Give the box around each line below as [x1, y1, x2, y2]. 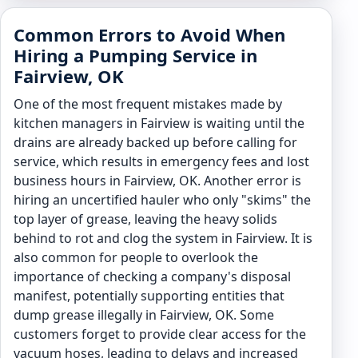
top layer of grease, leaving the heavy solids [14, 210, 277, 228]
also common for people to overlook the [14, 249, 258, 266]
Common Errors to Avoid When [14, 22, 285, 46]
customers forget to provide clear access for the [14, 325, 306, 343]
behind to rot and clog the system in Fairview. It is [14, 229, 312, 247]
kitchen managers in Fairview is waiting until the [14, 114, 304, 132]
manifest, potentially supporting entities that [14, 287, 284, 304]
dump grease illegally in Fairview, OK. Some [14, 306, 274, 324]
